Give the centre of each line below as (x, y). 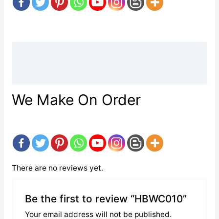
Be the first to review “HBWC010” (106, 198)
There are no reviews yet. (57, 168)
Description (33, 52)
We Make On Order (76, 99)
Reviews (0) (33, 74)
